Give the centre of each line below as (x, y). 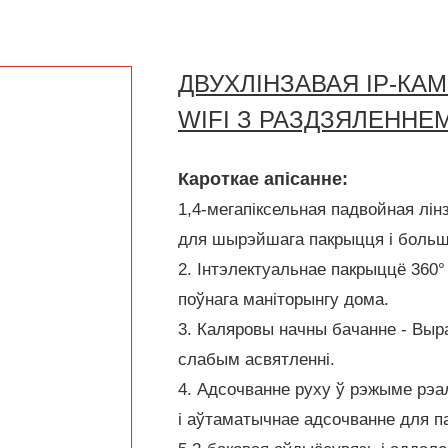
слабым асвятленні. (256, 359)
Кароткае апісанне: (263, 178)
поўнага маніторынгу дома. (283, 299)
